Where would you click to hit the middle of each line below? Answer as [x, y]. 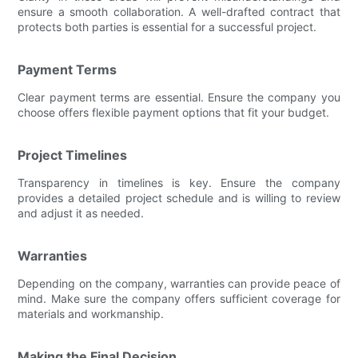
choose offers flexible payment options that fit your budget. [174, 112]
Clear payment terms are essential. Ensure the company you [179, 97]
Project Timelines [73, 155]
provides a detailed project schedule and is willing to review [179, 197]
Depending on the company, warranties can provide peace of [179, 283]
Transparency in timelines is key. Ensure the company [179, 182]
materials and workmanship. [91, 313]
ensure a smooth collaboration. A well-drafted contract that [179, 11]
